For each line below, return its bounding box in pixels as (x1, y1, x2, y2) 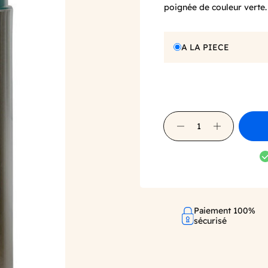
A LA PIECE (181, 41, 229, 53)
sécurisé (194, 215, 227, 226)
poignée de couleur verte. (164, 1, 267, 13)
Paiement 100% (194, 205, 256, 216)
